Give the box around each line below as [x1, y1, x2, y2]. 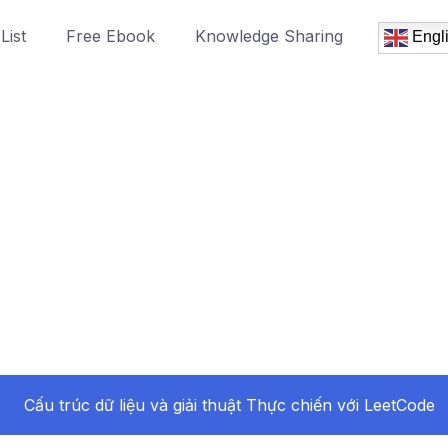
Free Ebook [66, 25, 155, 46]
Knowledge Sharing [195, 25, 343, 46]
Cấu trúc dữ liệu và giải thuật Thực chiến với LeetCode [24, 394, 435, 415]
